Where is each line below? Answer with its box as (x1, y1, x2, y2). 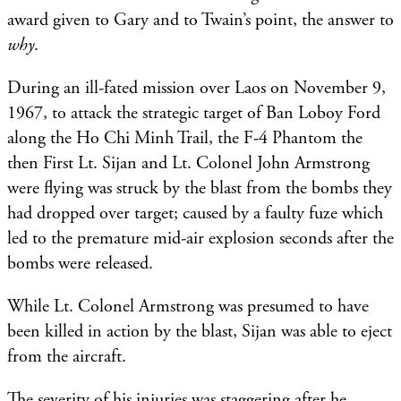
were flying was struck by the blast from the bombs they (7, 176, 392, 200)
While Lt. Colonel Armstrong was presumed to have (7, 294, 369, 318)
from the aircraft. (7, 345, 131, 368)
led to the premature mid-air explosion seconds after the (7, 226, 394, 250)
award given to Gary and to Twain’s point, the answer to (7, 8, 394, 31)
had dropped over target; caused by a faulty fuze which (7, 201, 383, 225)
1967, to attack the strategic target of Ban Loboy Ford (7, 101, 380, 124)
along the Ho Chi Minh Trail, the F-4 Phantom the (7, 126, 363, 149)
